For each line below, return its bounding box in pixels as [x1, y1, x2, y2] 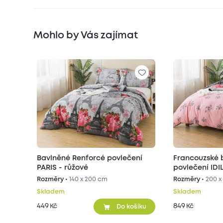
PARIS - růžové [37, 164, 89, 171]
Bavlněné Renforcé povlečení [37, 155, 143, 162]
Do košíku [116, 204, 146, 210]
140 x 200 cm [69, 177, 108, 183]
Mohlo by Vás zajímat [33, 31, 138, 40]
